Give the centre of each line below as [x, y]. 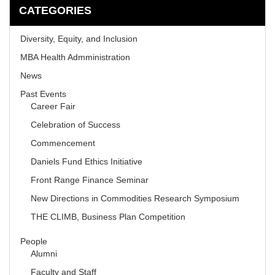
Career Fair [53, 106]
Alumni [44, 254]
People [33, 241]
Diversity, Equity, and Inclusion [79, 39]
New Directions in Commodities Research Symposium [135, 198]
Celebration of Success [75, 125]
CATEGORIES [55, 10]
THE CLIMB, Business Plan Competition [108, 217]
